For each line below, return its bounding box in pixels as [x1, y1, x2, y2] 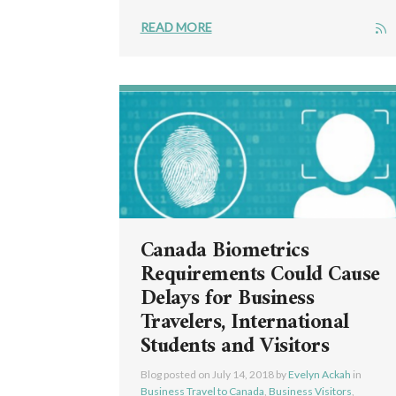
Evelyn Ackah [287, 367, 351, 381]
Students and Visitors [140, 327, 329, 365]
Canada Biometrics [140, 232, 308, 270]
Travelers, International [140, 303, 349, 341]
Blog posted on [140, 367, 212, 381]
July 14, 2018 [211, 367, 274, 381]
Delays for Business [140, 279, 314, 317]
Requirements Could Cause [140, 255, 380, 293]
